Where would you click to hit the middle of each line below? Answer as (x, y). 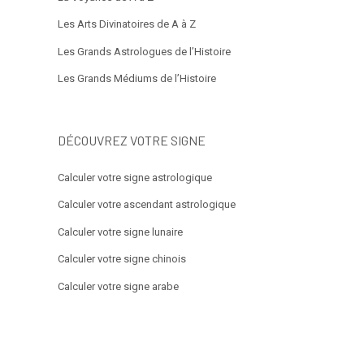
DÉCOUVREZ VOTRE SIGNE (132, 140)
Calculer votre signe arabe (118, 287)
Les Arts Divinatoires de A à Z (127, 24)
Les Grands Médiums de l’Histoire (137, 79)
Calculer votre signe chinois (122, 259)
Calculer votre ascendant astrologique (147, 205)
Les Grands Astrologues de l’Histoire (144, 51)
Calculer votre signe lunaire (120, 232)
